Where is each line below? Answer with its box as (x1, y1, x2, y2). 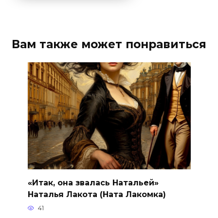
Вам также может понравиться (12, 37, 206, 51)
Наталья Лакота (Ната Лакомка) (27, 189, 166, 199)
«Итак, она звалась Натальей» (27, 178, 159, 187)
